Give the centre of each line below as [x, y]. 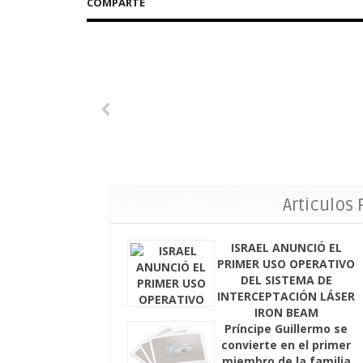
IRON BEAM [286, 312]
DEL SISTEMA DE [286, 280]
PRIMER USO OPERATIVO [286, 263]
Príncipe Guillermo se [286, 328]
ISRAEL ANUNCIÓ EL [286, 247]
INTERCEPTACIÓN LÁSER [286, 296]
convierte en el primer [286, 344]
